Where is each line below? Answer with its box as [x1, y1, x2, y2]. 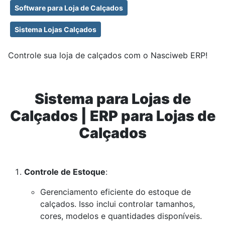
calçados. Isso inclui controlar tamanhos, [40, 199, 195, 209]
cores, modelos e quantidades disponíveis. [40, 211, 202, 221]
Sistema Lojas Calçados [15, 25, 96, 34]
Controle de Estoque [24, 167, 105, 177]
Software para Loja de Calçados [15, 4, 123, 13]
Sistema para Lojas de [34, 90, 191, 108]
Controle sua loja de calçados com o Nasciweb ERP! [8, 50, 207, 61]
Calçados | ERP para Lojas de [10, 107, 215, 125]
